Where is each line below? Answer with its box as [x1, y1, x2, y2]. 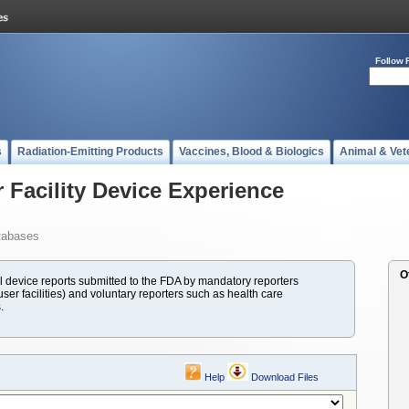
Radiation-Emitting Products [17, 145, 163, 158]
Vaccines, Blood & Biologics [179, 145, 324, 158]
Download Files [251, 371, 319, 383]
